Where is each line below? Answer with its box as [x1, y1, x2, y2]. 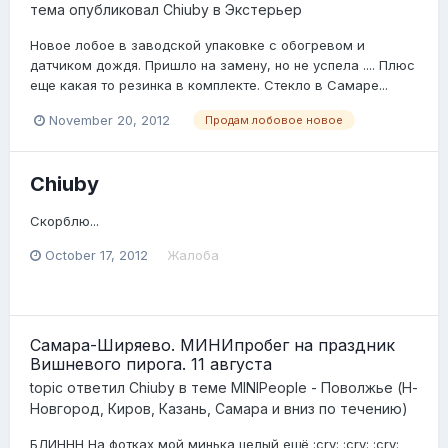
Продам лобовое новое [205, 113, 343, 128]
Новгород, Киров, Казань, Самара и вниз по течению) [30, 400, 408, 418]
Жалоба [167, 247, 219, 264]
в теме [175, 379, 231, 397]
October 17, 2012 [45, 247, 148, 264]
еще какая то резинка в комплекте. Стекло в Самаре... [30, 77, 388, 94]
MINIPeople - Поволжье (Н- [231, 379, 418, 397]
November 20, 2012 [49, 111, 170, 128]
